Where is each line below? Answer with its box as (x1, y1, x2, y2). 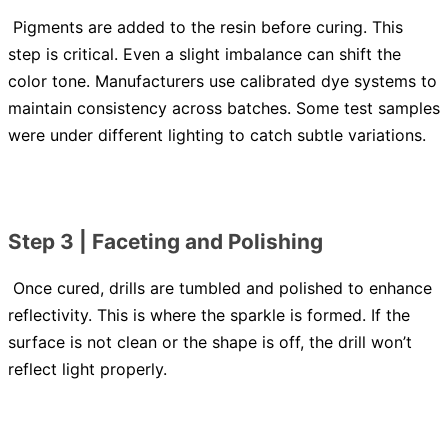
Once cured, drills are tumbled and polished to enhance (8, 278, 432, 299)
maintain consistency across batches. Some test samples (8, 98, 440, 119)
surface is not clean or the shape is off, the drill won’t (8, 332, 412, 353)
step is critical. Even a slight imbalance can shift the (8, 44, 401, 65)
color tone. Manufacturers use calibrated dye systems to (8, 71, 437, 92)
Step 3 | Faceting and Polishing (8, 229, 323, 255)
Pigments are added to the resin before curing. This (8, 17, 403, 38)
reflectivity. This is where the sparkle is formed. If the (8, 305, 410, 326)
